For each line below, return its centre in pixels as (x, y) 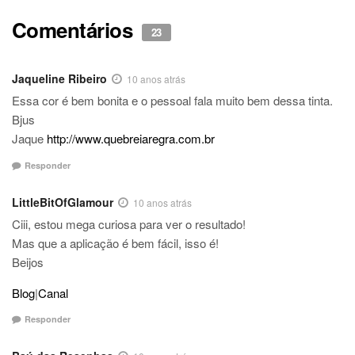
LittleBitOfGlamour (63, 202)
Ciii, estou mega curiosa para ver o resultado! (129, 223)
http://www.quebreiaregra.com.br (131, 139)
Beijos (28, 261)
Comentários (75, 30)
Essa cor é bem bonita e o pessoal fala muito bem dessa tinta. (172, 101)
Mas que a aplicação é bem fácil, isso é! (115, 242)
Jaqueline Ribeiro (59, 79)
